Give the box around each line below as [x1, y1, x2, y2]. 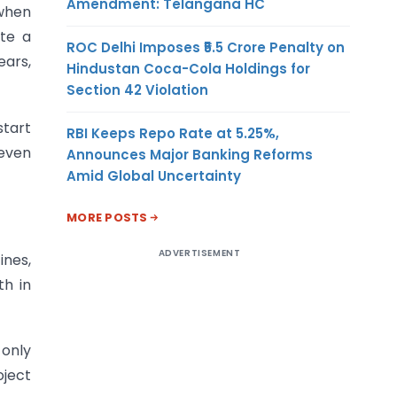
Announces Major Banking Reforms [66, 144, 313, 164]
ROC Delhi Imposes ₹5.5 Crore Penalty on [66, 37, 345, 57]
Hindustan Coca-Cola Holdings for [66, 58, 310, 78]
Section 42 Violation [66, 80, 208, 99]
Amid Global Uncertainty [66, 166, 241, 185]
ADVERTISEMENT [158, 245, 241, 260]
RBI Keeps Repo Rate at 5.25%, [66, 123, 279, 143]
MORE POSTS [66, 208, 148, 226]
